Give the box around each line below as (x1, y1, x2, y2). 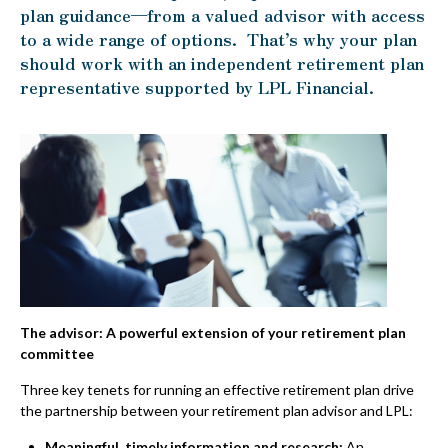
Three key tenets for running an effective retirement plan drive (20, 380, 414, 398)
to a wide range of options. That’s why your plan (20, 27, 417, 51)
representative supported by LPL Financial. (20, 75, 374, 99)
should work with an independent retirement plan (20, 51, 424, 75)
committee (20, 344, 94, 362)
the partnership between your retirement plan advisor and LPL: (20, 401, 413, 419)
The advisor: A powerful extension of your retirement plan (20, 323, 406, 341)
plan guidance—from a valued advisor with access (20, 3, 425, 27)
